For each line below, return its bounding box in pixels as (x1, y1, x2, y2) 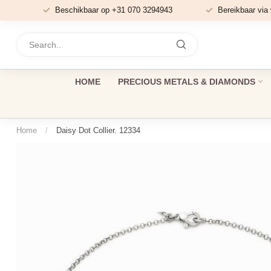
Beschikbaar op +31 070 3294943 (54, 5, 172, 15)
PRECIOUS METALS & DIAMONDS (117, 77, 255, 87)
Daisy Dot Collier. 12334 (56, 126, 140, 135)
